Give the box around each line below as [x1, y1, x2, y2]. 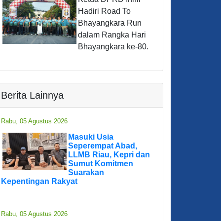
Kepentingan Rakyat [1, 177, 77, 186]
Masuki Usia [68, 133, 113, 142]
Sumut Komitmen [68, 159, 133, 168]
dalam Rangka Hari [78, 31, 146, 39]
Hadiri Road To [78, 7, 131, 16]
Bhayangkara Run [78, 19, 142, 28]
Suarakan [68, 168, 104, 177]
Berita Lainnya [1, 90, 64, 101]
